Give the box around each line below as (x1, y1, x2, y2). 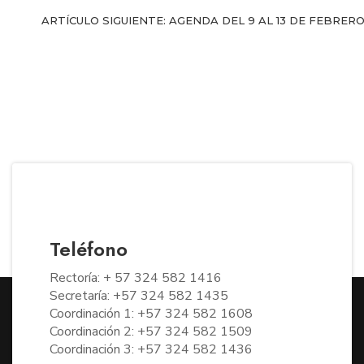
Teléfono (50, 234, 128, 263)
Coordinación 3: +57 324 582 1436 (50, 340, 253, 358)
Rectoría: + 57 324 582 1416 (50, 268, 222, 287)
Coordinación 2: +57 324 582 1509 (50, 322, 253, 340)
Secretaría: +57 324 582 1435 (50, 286, 228, 305)
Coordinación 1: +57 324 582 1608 (50, 304, 253, 323)
